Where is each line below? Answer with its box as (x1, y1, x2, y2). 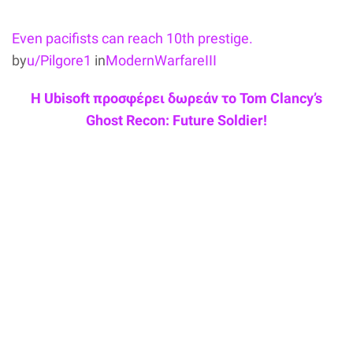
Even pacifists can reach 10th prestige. (12, 29, 253, 46)
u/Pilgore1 (27, 51, 91, 69)
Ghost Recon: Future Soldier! (86, 111, 267, 128)
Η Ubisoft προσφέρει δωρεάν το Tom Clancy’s (31, 89, 322, 106)
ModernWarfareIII (106, 51, 217, 69)
